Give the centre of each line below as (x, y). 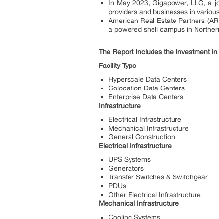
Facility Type (118, 65)
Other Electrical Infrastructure (155, 194)
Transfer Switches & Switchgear (158, 177)
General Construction (142, 137)
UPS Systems (130, 159)
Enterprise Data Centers (146, 97)
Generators (126, 168)
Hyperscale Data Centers (148, 79)
